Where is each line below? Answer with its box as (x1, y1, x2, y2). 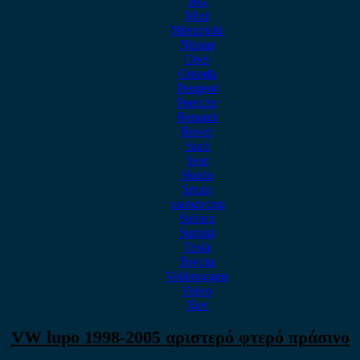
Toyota (178, 255, 214, 268)
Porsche (176, 96, 216, 109)
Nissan (178, 38, 214, 51)
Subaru (178, 211, 215, 225)
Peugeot (175, 81, 217, 95)
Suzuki (178, 226, 214, 239)
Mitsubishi (170, 23, 223, 37)
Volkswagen (165, 269, 227, 283)
